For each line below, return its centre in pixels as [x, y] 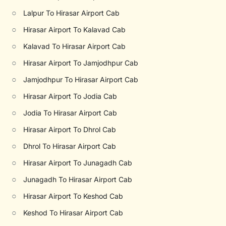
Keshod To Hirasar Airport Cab [73, 213]
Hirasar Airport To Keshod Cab [73, 196]
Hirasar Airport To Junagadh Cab [78, 163]
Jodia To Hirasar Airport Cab [70, 113]
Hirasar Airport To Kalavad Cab [75, 30]
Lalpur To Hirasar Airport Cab [72, 13]
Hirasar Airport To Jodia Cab [70, 96]
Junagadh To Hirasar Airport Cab [78, 179]
